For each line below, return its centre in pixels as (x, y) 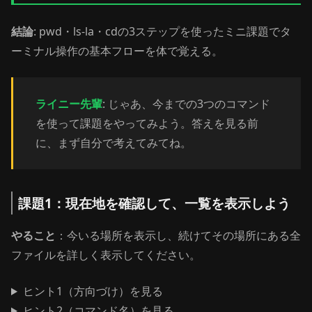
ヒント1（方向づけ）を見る (93, 291)
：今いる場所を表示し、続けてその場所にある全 (178, 235)
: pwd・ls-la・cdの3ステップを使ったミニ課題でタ (162, 31)
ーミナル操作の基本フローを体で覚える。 (117, 51)
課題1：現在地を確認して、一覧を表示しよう (154, 203)
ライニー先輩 (69, 104)
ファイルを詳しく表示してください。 (106, 255)
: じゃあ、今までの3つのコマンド (186, 104)
